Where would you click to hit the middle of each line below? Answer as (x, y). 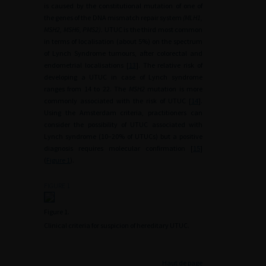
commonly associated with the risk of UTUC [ (118, 101)
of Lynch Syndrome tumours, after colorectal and (123, 53)
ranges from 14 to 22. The (86, 89)
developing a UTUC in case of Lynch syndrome (123, 77)
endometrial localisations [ (86, 65)
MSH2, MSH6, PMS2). (73, 29)
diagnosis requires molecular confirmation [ (118, 148)
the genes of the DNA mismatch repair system (113, 18)
